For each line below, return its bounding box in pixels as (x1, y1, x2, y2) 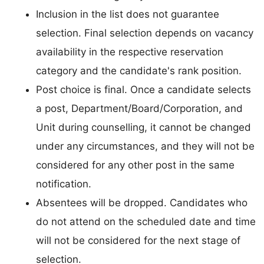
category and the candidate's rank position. (36, 64, 242, 77)
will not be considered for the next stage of (36, 234, 240, 246)
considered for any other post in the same (36, 159, 235, 171)
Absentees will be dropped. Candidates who (36, 196, 247, 209)
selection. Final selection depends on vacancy (36, 27, 253, 39)
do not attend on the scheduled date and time (36, 215, 256, 227)
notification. (36, 177, 91, 190)
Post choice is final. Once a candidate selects (36, 83, 251, 95)
